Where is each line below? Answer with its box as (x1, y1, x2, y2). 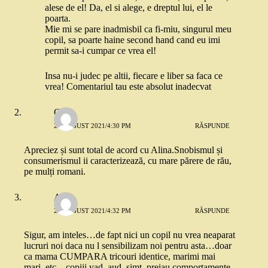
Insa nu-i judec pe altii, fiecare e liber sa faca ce (45, 71, 223, 81)
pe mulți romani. (24, 166, 86, 177)
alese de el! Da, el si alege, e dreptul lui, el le (45, 2, 212, 13)
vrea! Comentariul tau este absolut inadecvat (45, 81, 211, 92)
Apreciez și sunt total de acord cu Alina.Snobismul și (24, 145, 223, 156)
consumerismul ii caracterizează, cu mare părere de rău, (24, 156, 232, 166)
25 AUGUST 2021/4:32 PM (54, 206, 131, 214)
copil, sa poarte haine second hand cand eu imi (45, 35, 220, 45)
